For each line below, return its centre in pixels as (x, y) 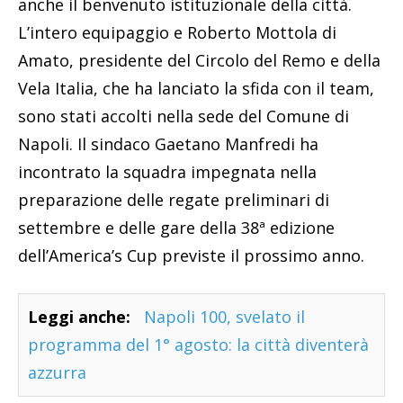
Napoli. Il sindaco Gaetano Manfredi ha (168, 144)
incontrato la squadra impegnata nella (167, 172)
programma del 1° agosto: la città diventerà (198, 345)
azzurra (57, 373)
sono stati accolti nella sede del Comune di (184, 116)
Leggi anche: (79, 317)
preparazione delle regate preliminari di (174, 200)
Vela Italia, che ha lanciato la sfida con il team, (196, 89)
